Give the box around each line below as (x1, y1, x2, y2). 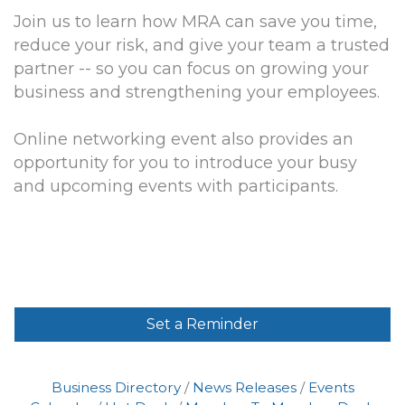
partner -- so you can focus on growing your (14, 58, 369, 79)
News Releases (192, 378, 297, 396)
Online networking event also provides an (14, 128, 353, 149)
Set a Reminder (146, 315, 259, 333)
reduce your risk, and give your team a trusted (14, 34, 390, 55)
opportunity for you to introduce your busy (14, 152, 357, 173)
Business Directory (51, 378, 181, 396)
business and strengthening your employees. (14, 81, 380, 102)
